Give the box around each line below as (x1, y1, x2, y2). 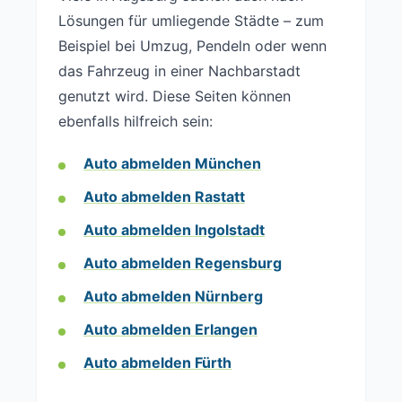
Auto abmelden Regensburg (83, 254, 282, 272)
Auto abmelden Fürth (83, 354, 232, 371)
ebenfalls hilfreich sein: (58, 112, 213, 130)
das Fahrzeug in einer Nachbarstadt (58, 62, 301, 80)
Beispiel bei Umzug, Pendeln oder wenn (58, 37, 327, 55)
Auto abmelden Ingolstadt (83, 221, 265, 239)
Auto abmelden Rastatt (83, 188, 245, 205)
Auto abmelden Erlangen (83, 320, 258, 338)
